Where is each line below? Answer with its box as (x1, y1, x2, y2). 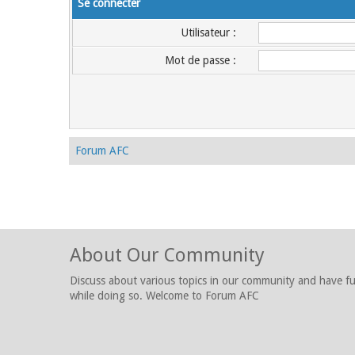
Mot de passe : (164, 54, 236, 67)
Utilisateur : (181, 26, 236, 39)
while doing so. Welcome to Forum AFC (70, 289, 259, 302)
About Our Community (70, 244, 265, 266)
